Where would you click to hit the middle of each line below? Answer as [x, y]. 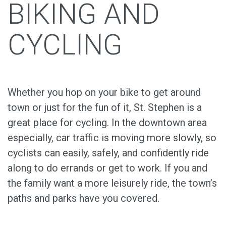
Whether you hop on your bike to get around [104, 93]
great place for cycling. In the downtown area [107, 123]
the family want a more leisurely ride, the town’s [112, 183]
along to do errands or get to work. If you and [107, 168]
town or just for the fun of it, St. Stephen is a [105, 108]
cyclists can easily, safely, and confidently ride [108, 153]
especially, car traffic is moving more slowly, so [112, 138]
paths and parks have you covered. [85, 199]
